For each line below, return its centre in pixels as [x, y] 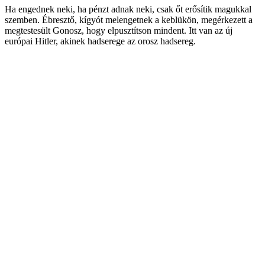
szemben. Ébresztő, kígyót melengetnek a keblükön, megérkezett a [129, 20]
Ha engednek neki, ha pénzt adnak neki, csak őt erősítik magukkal [128, 9]
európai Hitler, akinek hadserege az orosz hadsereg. [100, 41]
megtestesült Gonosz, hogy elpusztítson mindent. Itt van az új [119, 30]
